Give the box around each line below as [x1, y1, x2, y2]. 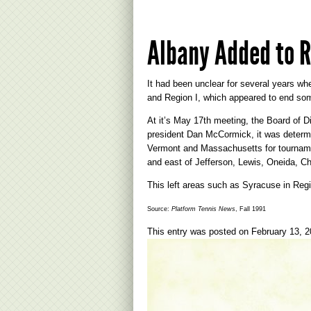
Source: [147, 205, 171, 212]
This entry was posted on [147, 226, 251, 237]
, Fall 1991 [235, 205, 266, 212]
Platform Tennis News [171, 205, 235, 212]
